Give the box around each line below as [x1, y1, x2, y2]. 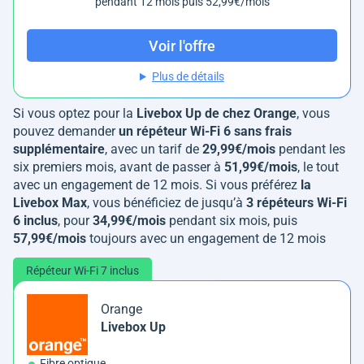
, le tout [297, 159, 339, 175]
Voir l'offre [149, 37, 215, 54]
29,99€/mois [202, 141, 275, 158]
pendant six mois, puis [166, 213, 297, 229]
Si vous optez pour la [13, 106, 136, 122]
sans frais [234, 123, 292, 140]
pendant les [275, 141, 345, 158]
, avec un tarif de [105, 141, 202, 158]
